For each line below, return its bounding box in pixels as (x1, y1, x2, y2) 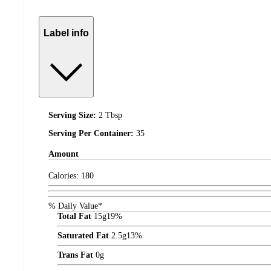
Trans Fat (57, 250, 93, 260)
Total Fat (57, 211, 91, 221)
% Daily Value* (48, 201, 102, 211)
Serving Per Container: (48, 128, 136, 138)
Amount (48, 149, 79, 159)
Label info (44, 28, 89, 38)
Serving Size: (48, 110, 99, 120)
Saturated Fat (57, 230, 109, 240)
